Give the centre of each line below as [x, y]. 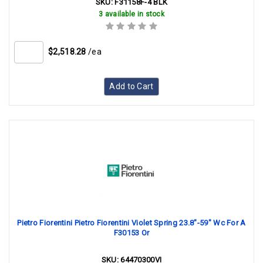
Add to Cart [131, 86]
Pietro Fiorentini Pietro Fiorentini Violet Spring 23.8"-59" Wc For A [131, 223]
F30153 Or [131, 233]
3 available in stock [131, 14]
